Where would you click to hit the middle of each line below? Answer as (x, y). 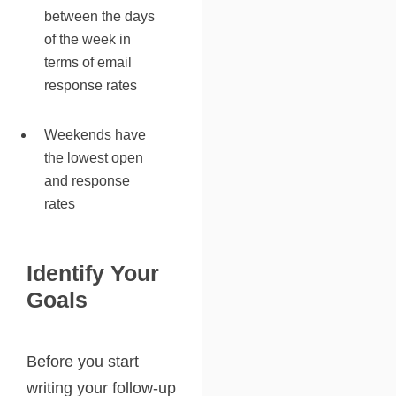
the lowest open (94, 157)
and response (87, 180)
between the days (99, 16)
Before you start (83, 361)
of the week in (88, 39)
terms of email (88, 62)
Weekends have (95, 134)
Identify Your (93, 273)
